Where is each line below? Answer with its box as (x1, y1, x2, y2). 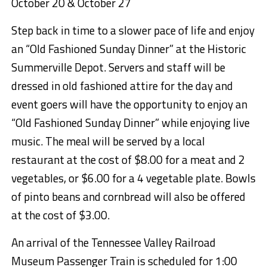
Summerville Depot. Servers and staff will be (11, 58, 225, 76)
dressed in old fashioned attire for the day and (11, 77, 233, 95)
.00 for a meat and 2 (147, 151, 245, 169)
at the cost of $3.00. (11, 206, 110, 224)
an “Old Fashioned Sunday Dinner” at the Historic (11, 40, 246, 58)
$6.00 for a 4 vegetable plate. (80, 169, 223, 187)
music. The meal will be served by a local (11, 132, 205, 150)
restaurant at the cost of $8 (11, 151, 147, 169)
